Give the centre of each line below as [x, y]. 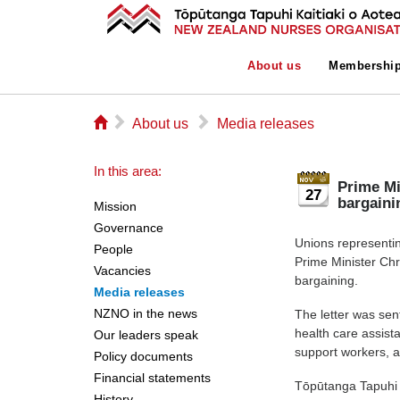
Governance [128, 228]
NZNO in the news [145, 313]
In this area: [127, 171]
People [113, 249]
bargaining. [327, 280]
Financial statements [152, 378]
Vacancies [122, 271]
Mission [115, 206]
